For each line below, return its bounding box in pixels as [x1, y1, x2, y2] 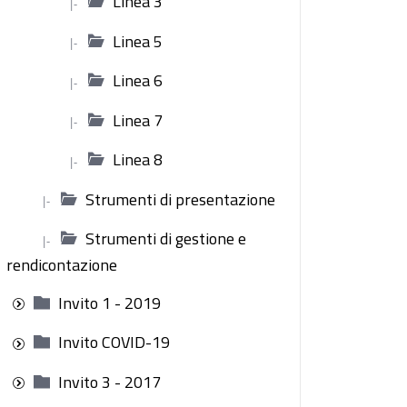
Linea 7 [113, 107, 163, 133]
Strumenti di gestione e [85, 226, 246, 251]
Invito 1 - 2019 [58, 290, 161, 315]
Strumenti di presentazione [85, 186, 275, 212]
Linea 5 [113, 28, 163, 54]
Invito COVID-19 [58, 330, 170, 354]
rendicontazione [6, 252, 117, 277]
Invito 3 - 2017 [58, 369, 161, 394]
